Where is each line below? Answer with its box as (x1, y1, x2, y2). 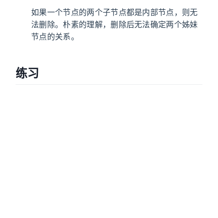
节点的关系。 (31, 31, 79, 41)
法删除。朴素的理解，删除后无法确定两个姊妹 (31, 19, 198, 29)
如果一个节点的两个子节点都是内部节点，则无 (31, 7, 198, 17)
